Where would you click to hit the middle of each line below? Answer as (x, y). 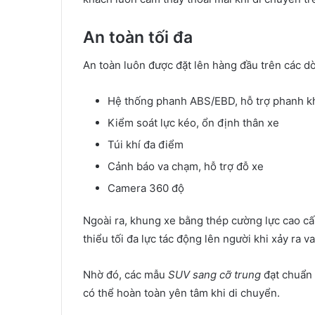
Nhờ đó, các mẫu (126, 275)
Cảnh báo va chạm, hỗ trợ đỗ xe (186, 166)
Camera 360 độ (146, 188)
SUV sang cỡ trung (214, 275)
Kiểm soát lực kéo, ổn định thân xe (193, 123)
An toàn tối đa (138, 37)
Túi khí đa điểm (146, 144)
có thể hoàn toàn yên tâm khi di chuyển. (181, 293)
